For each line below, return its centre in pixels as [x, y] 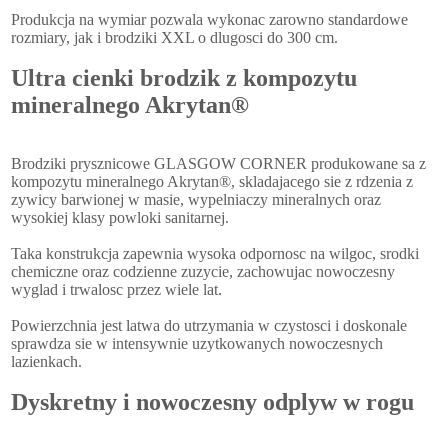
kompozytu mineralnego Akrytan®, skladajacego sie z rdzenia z [212, 182]
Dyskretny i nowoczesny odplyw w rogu [213, 402]
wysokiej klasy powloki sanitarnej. [120, 218]
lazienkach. [47, 362]
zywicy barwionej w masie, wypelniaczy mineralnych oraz [196, 200]
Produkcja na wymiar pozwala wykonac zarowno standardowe [210, 20]
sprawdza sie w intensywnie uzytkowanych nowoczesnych [197, 344]
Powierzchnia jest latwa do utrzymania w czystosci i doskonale [209, 326]
